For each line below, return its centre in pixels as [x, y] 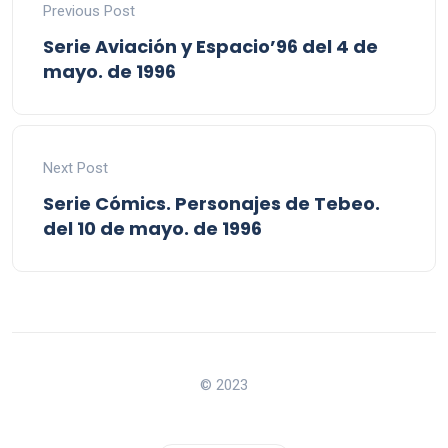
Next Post [75, 168]
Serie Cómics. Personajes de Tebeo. [211, 203]
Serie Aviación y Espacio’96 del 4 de [210, 46]
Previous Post [89, 11]
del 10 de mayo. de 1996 [152, 228]
